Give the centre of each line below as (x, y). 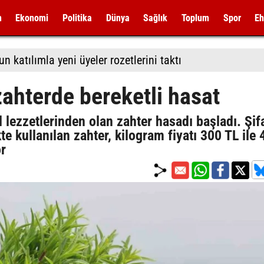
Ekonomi (32, 18)
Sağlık (156, 18)
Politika (77, 18)
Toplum (195, 18)
